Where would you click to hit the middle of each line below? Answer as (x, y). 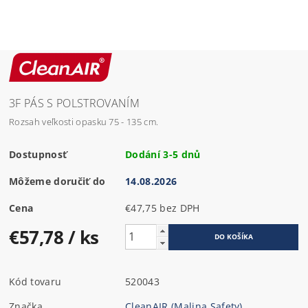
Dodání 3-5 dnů (163, 154)
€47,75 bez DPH (180, 208)
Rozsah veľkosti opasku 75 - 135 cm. (84, 121)
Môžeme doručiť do (57, 181)
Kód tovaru (35, 281)
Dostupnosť (38, 154)
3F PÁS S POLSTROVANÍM (74, 103)
